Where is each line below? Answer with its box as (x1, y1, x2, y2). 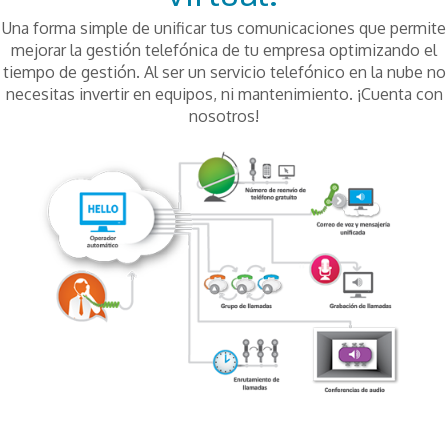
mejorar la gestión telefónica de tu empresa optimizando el (11, 40, 437, 60)
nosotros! (189, 106, 259, 126)
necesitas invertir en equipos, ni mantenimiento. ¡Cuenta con (5, 84, 443, 104)
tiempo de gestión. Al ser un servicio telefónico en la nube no (2, 62, 446, 82)
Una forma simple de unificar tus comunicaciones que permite (2, 18, 446, 38)
